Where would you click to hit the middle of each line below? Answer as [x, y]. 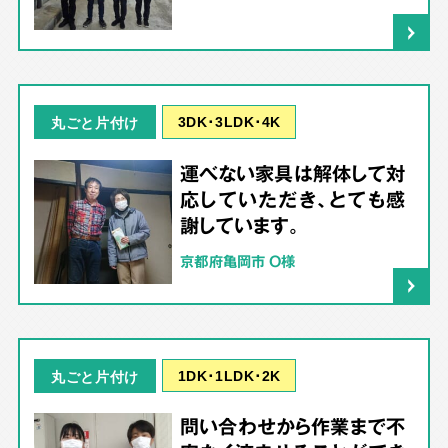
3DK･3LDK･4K [229, 121]
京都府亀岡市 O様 [237, 260]
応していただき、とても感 [292, 198]
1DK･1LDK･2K [229, 375]
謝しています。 [239, 224]
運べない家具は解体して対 [292, 172]
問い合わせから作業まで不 [292, 426]
